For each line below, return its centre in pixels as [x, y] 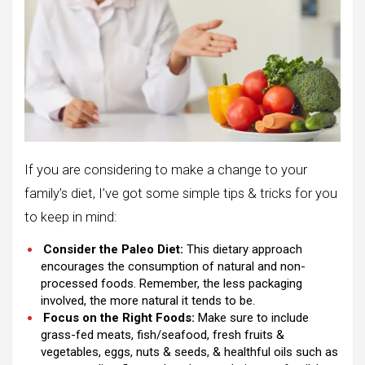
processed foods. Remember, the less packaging [172, 283]
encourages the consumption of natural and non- [173, 266]
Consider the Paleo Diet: [113, 249]
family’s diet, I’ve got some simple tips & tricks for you [181, 193]
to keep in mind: [70, 217]
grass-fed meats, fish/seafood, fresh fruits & [163, 334]
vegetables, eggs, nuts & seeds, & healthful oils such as [189, 352]
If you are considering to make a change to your [166, 169]
